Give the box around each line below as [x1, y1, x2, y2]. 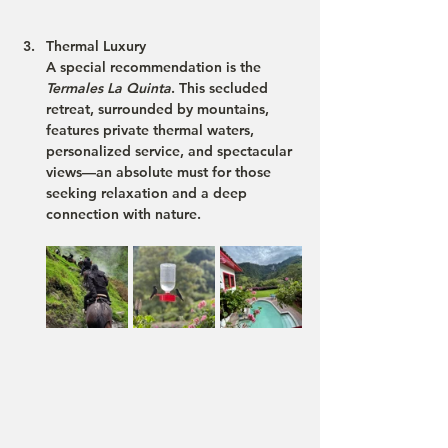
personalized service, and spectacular [46, 142, 296, 160]
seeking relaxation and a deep [46, 184, 251, 202]
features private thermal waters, [46, 121, 258, 139]
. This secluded [171, 79, 272, 97]
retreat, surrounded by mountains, [46, 100, 273, 118]
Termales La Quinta [46, 79, 171, 97]
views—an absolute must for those [46, 163, 275, 181]
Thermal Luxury [46, 37, 146, 55]
